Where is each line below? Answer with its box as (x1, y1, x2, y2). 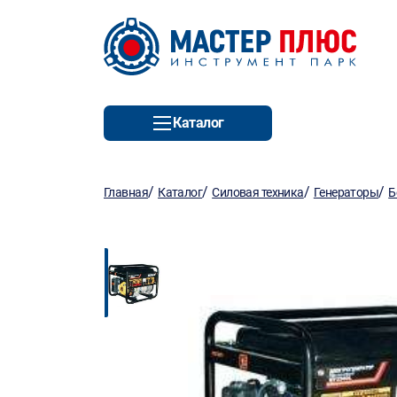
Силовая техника (212, 185, 304, 199)
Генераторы (313, 185, 379, 199)
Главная (104, 185, 149, 199)
